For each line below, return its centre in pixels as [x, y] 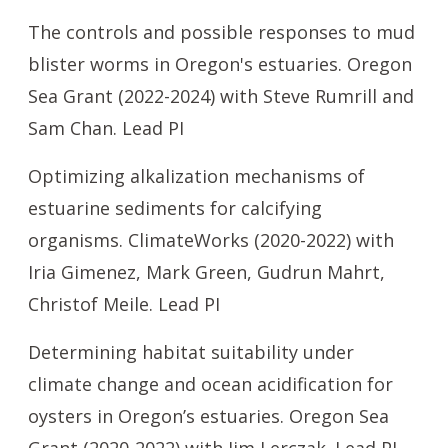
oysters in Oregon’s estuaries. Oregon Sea [208, 416]
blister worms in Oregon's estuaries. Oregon [220, 64]
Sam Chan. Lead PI [106, 128]
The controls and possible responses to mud [221, 32]
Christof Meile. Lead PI [124, 304]
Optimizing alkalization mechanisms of [196, 176]
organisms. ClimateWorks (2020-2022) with [211, 240]
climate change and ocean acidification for [210, 384]
